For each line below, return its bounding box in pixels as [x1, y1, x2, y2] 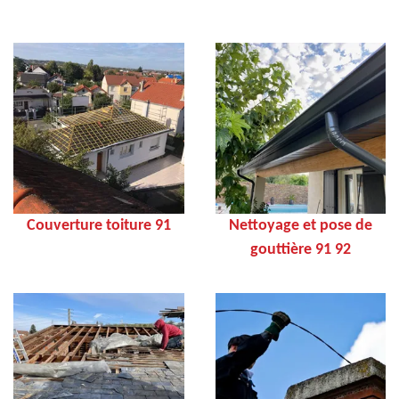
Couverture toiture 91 [26, 216, 171, 234]
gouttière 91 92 [249, 240, 351, 258]
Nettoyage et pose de [228, 216, 372, 234]
